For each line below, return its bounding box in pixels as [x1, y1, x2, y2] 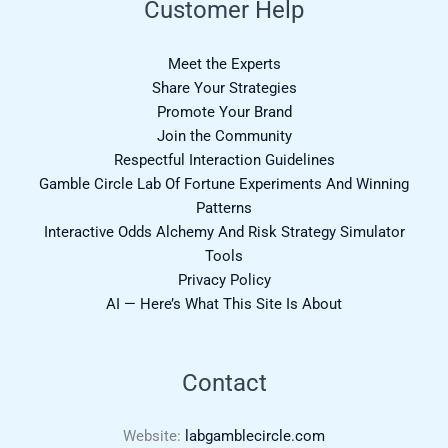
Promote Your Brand [156, 102, 292, 121]
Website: [123, 427, 185, 446]
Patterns [196, 198, 252, 217]
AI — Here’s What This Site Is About [106, 294, 342, 313]
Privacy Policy [177, 270, 271, 289]
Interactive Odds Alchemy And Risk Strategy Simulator [43, 222, 405, 241]
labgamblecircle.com [185, 427, 325, 446]
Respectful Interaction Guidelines [113, 150, 335, 169]
